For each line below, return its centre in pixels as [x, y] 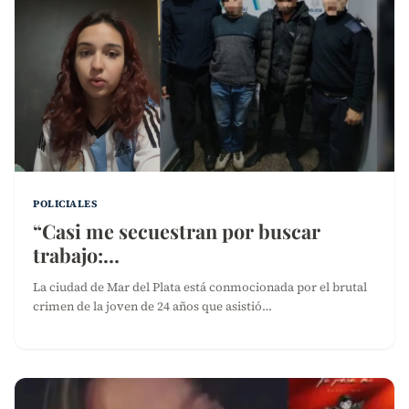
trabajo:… [76, 254]
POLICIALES [65, 203]
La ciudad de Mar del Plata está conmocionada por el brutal [200, 286]
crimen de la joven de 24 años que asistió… [152, 305]
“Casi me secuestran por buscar [177, 231]
